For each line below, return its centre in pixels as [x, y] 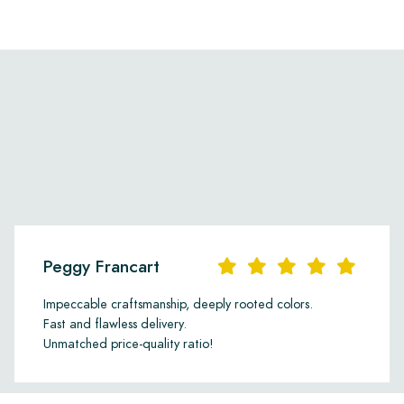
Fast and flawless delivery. [115, 323]
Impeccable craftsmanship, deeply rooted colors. [178, 303]
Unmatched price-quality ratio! [129, 343]
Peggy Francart [101, 266]
